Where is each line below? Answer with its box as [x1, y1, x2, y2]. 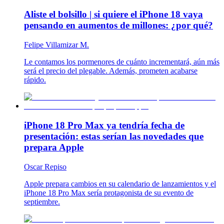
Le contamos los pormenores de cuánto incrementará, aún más [24, 57, 219, 66]
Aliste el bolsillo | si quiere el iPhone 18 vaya [24, 9, 203, 20]
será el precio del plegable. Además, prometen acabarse [24, 66, 197, 75]
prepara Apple [24, 141, 83, 152]
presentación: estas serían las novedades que [24, 130, 203, 141]
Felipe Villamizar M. [24, 40, 89, 49]
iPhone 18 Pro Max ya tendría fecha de [24, 119, 184, 130]
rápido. [24, 75, 46, 84]
